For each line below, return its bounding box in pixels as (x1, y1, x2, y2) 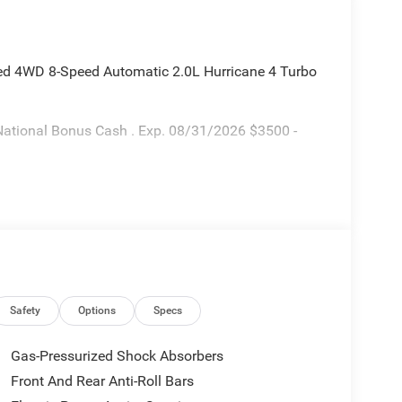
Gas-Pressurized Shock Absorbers (10, 347, 223, 365)
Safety (10, 304, 41, 318)
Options (78, 304, 117, 318)
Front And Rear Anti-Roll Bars (10, 372, 194, 390)
